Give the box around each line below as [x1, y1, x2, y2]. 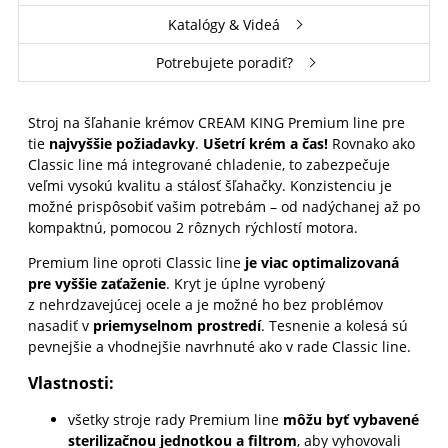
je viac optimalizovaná [244, 252, 399, 272]
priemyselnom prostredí [88, 315, 261, 335]
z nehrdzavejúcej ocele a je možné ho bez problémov [27, 294, 383, 314]
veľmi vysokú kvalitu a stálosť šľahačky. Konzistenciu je [27, 175, 392, 195]
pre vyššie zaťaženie [27, 273, 166, 293]
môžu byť [282, 409, 349, 429]
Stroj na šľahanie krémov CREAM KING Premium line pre [27, 112, 405, 132]
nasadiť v [27, 315, 89, 335]
